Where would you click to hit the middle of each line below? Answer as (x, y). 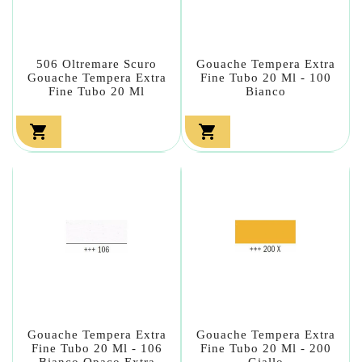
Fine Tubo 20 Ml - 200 (265, 348)
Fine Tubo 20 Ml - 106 (97, 348)
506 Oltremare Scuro (97, 63)
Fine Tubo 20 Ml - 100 (265, 77)
